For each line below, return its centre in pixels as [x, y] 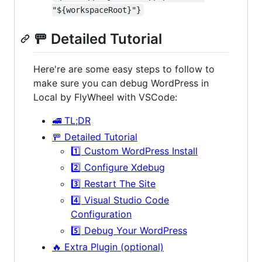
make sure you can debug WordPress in [121, 83]
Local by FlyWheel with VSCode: [105, 97]
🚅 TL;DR [71, 120]
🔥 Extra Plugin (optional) [108, 247]
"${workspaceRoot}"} [96, 10]
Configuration [101, 214]
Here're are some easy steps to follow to [124, 69]
